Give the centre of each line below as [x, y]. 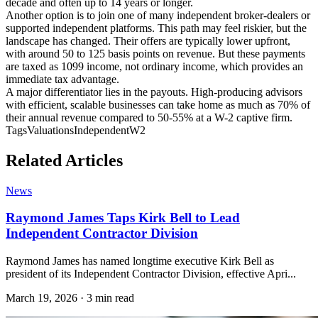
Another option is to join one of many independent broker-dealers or [158, 15]
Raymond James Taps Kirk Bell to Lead [123, 218]
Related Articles [64, 160]
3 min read [110, 297]
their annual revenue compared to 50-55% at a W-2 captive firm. [149, 117]
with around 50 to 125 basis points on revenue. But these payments [155, 53]
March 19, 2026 [42, 297]
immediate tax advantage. [62, 79]
